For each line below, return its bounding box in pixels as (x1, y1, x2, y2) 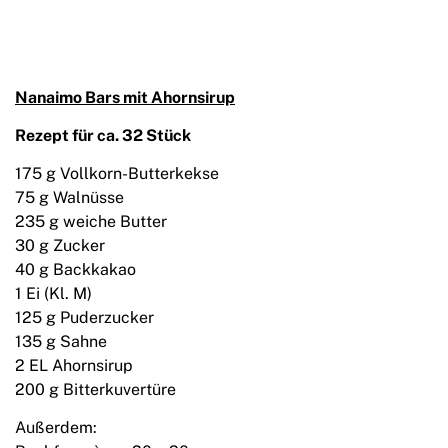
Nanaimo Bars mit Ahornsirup (15, 88, 235, 108)
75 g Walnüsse (15, 188, 124, 208)
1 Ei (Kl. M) (15, 284, 92, 304)
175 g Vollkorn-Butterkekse (15, 164, 219, 184)
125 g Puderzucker (15, 308, 154, 328)
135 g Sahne (15, 332, 107, 352)
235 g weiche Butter (15, 212, 167, 232)
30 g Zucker (15, 236, 105, 256)
